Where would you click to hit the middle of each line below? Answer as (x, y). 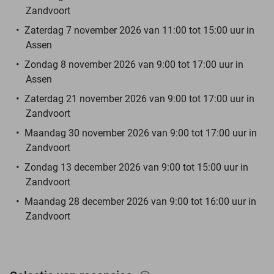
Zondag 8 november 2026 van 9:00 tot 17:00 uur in (134, 64)
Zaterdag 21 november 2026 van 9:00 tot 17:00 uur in (139, 98)
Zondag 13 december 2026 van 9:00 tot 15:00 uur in (136, 167)
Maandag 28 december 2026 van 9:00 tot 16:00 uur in (140, 201)
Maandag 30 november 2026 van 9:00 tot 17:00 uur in (141, 133)
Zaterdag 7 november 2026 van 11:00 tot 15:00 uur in (139, 30)
